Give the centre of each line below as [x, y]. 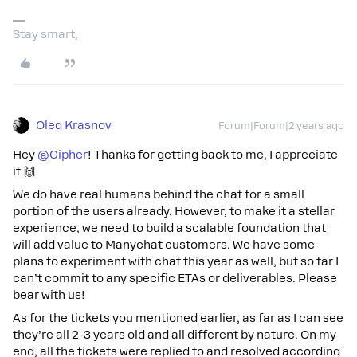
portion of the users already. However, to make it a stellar [174, 211]
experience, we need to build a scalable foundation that [169, 228]
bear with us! [49, 295]
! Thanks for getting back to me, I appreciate [213, 155]
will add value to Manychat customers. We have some [164, 245]
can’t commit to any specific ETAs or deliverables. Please [175, 278]
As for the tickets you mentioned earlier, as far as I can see [178, 318]
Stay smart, [45, 34]
